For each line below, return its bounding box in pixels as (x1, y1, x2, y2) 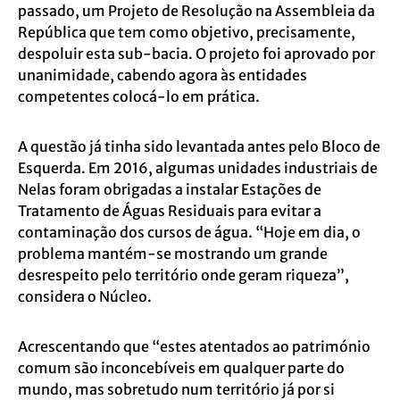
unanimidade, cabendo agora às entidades (18, 66, 307, 84)
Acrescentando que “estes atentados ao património (18, 337, 371, 355)
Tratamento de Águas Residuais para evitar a (18, 202, 321, 220)
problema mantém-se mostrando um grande (18, 245, 328, 262)
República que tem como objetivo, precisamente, (18, 23, 355, 41)
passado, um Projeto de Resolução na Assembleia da (18, 2, 375, 20)
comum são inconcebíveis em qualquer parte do (18, 359, 345, 377)
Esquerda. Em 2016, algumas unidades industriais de (18, 159, 378, 177)
